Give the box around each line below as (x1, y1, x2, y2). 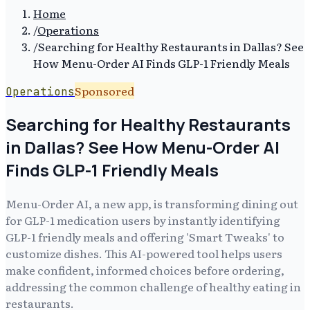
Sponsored (75, 82, 134, 99)
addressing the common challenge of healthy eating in (6, 277, 301, 295)
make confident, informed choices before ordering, (6, 261, 284, 278)
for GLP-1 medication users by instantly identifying (6, 211, 280, 228)
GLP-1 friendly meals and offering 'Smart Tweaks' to (6, 228, 284, 245)
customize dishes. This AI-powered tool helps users (6, 244, 282, 262)
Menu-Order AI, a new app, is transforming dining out (6, 194, 298, 212)
